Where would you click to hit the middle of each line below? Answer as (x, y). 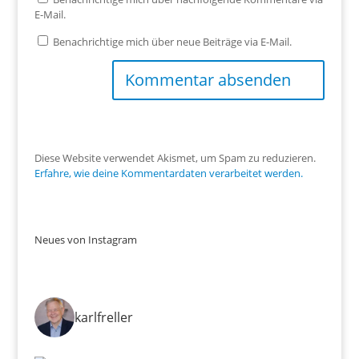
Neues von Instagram (85, 239)
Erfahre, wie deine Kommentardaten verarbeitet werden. (168, 173)
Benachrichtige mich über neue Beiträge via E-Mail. (172, 41)
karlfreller (103, 317)
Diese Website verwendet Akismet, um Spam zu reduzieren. (175, 157)
